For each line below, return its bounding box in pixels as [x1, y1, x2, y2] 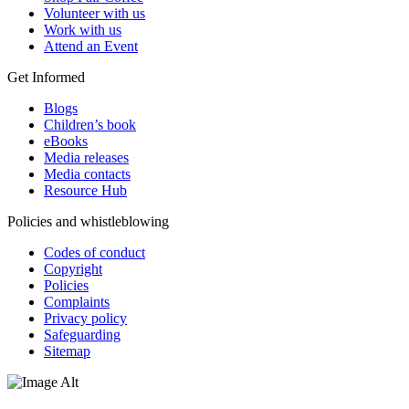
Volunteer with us [44, 5, 145, 21]
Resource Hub [44, 182, 127, 198]
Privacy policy [44, 309, 127, 326]
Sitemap [44, 342, 90, 359]
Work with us [44, 21, 121, 37]
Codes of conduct [44, 244, 145, 260]
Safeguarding [44, 326, 121, 342]
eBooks [44, 132, 88, 149]
